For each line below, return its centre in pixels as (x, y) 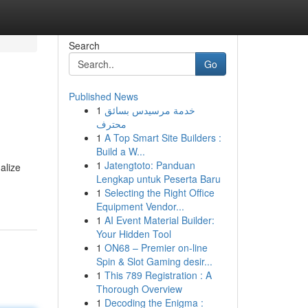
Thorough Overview (139, 289)
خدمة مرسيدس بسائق (150, 110)
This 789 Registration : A (158, 275)
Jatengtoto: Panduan (150, 165)
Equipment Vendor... (140, 206)
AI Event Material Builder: (159, 220)
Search (84, 45)
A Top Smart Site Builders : (163, 137)
